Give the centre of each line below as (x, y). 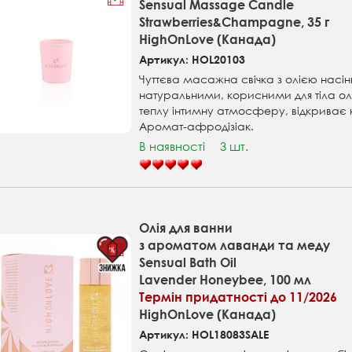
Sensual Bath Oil (188, 262)
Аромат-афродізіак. (197, 126)
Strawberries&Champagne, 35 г (235, 22)
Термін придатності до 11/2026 (238, 297)
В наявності (172, 147)
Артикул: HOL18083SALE (204, 335)
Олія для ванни (186, 228)
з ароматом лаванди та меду (235, 245)
